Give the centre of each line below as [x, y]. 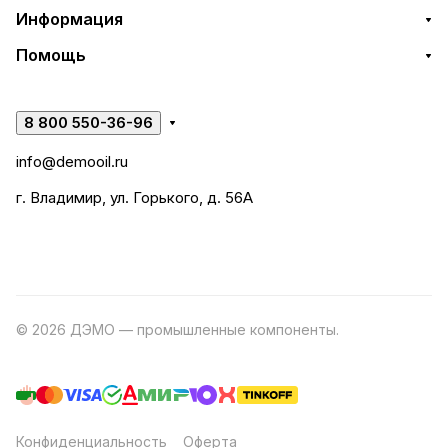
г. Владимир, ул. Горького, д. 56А [134, 197]
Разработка [384, 329]
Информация [69, 19]
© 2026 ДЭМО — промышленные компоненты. [179, 329]
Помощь [51, 55]
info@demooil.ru [72, 161]
